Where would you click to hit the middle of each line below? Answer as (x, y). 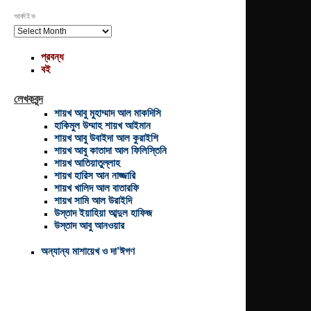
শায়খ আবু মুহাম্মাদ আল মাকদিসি (108, 112)
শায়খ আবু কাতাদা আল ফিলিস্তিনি (111, 150)
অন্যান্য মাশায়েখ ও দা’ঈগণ (87, 251)
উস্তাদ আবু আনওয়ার (90, 225)
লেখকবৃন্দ (28, 98)
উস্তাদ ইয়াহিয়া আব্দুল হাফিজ (103, 212)
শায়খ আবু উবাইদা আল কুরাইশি (107, 137)
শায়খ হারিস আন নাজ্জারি (95, 175)
